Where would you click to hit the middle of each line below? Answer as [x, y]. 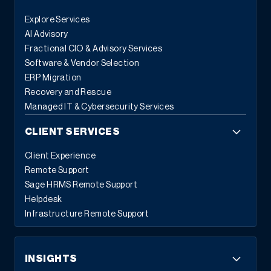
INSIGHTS [51, 259]
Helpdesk [44, 200]
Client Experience [60, 156]
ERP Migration [53, 78]
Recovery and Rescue [68, 93]
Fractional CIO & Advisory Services [94, 49]
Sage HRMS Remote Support [81, 185]
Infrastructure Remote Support [87, 214]
